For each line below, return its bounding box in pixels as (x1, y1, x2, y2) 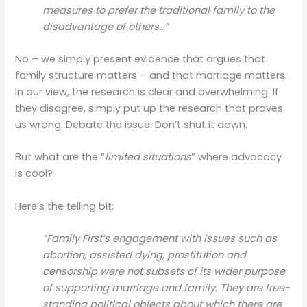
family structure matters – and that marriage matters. (15, 69, 288, 83)
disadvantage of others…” (42, 19, 169, 34)
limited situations (105, 150, 192, 164)
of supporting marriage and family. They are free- (42, 281, 291, 295)
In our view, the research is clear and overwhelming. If (15, 85, 280, 99)
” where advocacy (191, 150, 282, 164)
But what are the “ (15, 150, 106, 164)
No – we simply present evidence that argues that (15, 52, 266, 66)
